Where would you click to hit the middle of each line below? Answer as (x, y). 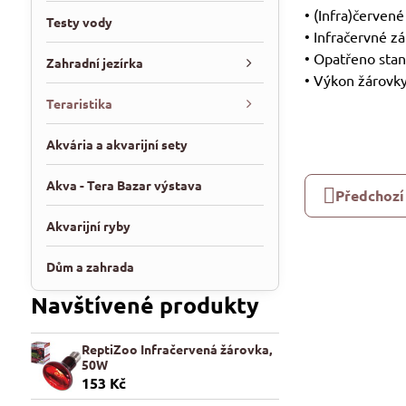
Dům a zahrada (90, 266)
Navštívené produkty (145, 304)
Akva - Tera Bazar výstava (124, 185)
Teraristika (79, 103)
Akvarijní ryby (88, 226)
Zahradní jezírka (94, 63)
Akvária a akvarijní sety (116, 144)
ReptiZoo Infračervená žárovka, (176, 348)
